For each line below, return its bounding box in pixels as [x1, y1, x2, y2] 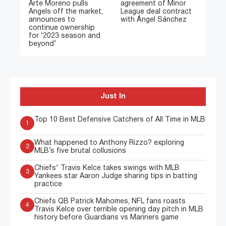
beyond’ [29, 41, 56, 48]
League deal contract [121, 9, 192, 16]
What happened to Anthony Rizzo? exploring [34, 140, 184, 147]
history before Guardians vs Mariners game [34, 214, 179, 221]
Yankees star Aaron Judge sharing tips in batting [34, 173, 197, 180]
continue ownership [29, 25, 95, 32]
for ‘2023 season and [29, 33, 100, 40]
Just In [100, 93, 126, 100]
